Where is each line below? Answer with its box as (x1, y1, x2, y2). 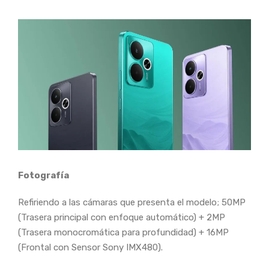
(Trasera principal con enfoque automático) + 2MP (18, 212, 225, 223)
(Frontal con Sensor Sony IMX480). (18, 242, 163, 253)
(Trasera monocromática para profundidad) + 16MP (18, 227, 229, 238)
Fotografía (18, 170, 69, 181)
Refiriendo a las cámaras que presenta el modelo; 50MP (18, 197, 246, 208)
